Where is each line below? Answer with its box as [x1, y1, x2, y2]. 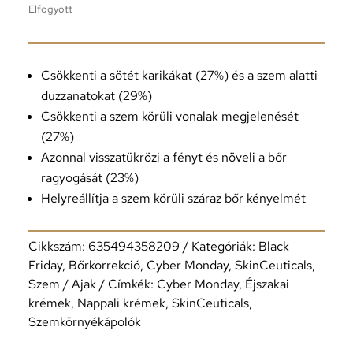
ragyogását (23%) [40, 169, 139, 187]
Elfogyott [28, 2, 72, 17]
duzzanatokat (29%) [40, 87, 152, 105]
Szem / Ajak [28, 276, 96, 293]
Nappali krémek [76, 295, 165, 312]
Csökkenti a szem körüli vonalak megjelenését [40, 108, 299, 125]
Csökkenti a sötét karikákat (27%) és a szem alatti [40, 67, 318, 84]
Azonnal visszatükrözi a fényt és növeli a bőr [40, 149, 287, 166]
